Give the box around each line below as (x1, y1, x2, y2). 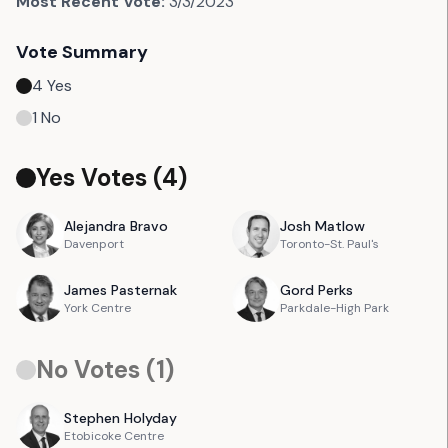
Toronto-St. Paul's (279, 236, 379, 252)
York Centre (64, 300, 131, 316)
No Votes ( (36, 354, 156, 385)
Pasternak (111, 281, 177, 299)
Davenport (64, 236, 124, 252)
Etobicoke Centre (64, 428, 164, 444)
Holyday (124, 409, 177, 427)
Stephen (64, 409, 120, 427)
